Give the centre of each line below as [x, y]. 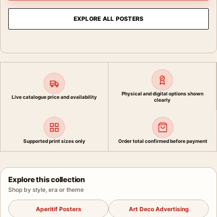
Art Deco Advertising [159, 209]
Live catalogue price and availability [54, 97]
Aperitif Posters [58, 209]
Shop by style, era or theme [46, 190]
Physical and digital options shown [162, 93]
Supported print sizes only [54, 141]
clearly [162, 100]
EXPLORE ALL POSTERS [108, 19]
